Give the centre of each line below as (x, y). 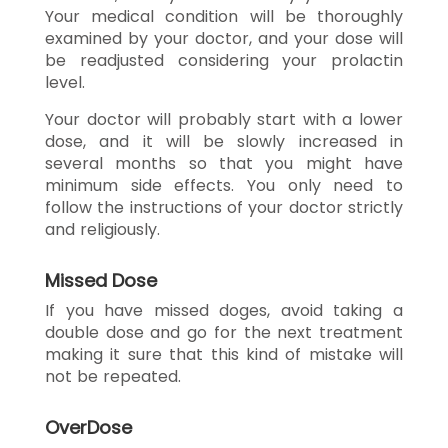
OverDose (88, 427)
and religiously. (102, 229)
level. (65, 82)
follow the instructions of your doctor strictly (224, 207)
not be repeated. (113, 376)
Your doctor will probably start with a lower (224, 119)
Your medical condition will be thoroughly (224, 16)
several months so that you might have (224, 163)
